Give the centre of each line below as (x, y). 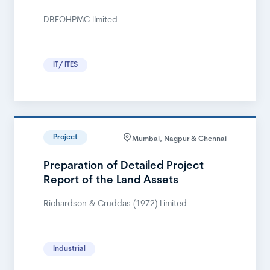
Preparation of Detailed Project (124, 166)
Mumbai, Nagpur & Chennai (179, 138)
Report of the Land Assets (111, 181)
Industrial (69, 249)
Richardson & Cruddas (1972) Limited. (116, 204)
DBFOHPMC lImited (80, 20)
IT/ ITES (65, 65)
